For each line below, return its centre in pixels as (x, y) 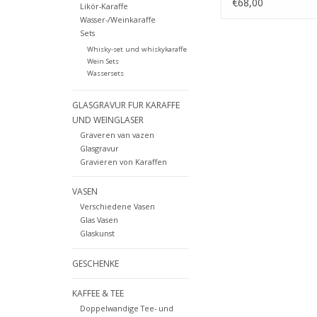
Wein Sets (103, 62)
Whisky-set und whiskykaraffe (137, 50)
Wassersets (105, 74)
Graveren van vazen (117, 135)
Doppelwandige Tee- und (126, 308)
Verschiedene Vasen (117, 207)
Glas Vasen (99, 220)
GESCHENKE (96, 263)
